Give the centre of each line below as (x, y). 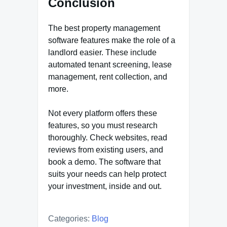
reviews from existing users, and (106, 149)
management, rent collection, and (108, 77)
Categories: (69, 218)
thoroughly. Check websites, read (108, 137)
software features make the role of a (112, 40)
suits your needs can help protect (107, 174)
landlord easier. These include (102, 52)
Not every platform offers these (103, 113)
